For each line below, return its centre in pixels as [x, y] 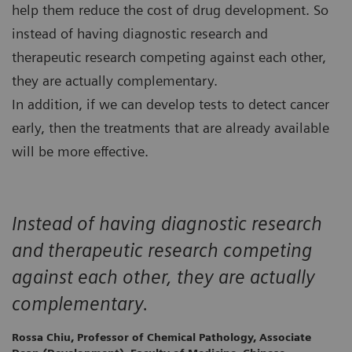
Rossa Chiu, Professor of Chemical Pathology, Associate [161, 337]
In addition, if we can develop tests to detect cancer [170, 104]
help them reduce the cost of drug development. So [170, 10]
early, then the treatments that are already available [170, 128]
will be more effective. [80, 152]
